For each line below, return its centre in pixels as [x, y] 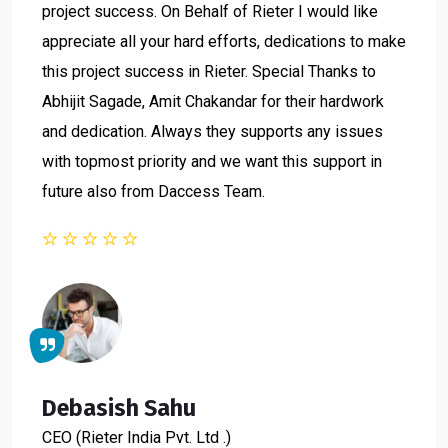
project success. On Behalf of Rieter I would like [210, 11]
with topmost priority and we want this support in [212, 161]
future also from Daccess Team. [153, 191]
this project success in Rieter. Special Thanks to [209, 71]
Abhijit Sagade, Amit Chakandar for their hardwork [213, 101]
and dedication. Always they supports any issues [212, 131]
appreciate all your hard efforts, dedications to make [224, 41]
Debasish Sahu [119, 408]
